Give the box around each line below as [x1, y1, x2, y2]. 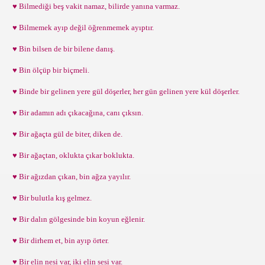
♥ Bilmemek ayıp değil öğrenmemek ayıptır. [9, 23, 154, 32]
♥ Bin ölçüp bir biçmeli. [9, 66, 89, 75]
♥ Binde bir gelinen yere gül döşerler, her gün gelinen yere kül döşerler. [9, 87, 240, 96]
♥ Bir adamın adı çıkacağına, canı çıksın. [9, 108, 143, 117]
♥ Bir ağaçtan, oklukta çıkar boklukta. [9, 151, 134, 160]
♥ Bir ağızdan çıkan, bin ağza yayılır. [9, 172, 131, 181]
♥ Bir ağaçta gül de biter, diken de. [9, 130, 122, 138]
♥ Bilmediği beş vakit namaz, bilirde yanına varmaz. [9, 2, 180, 11]
